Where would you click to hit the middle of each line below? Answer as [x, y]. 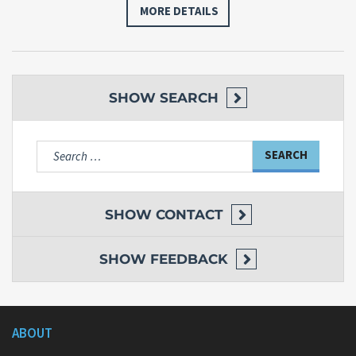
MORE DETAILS [179, 10]
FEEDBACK [189, 259]
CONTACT [189, 214]
